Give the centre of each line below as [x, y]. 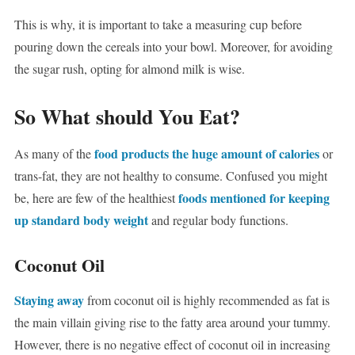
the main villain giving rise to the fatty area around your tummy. [172, 323]
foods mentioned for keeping [254, 198]
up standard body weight [81, 220]
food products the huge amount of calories [206, 154]
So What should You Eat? [127, 117]
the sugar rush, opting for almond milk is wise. [129, 69]
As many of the [54, 154]
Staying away [49, 300]
